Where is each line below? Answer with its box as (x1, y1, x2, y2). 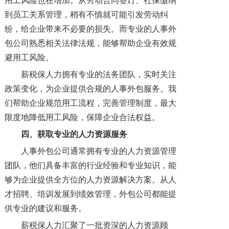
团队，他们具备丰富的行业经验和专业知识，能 (5, 161, 177, 170)
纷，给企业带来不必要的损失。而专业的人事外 (5, 24, 177, 33)
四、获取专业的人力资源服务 (21, 129, 128, 139)
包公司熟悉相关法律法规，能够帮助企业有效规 (5, 38, 177, 48)
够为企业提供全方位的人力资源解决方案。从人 (5, 175, 177, 184)
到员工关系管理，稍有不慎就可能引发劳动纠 (5, 10, 169, 19)
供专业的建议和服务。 (5, 203, 87, 213)
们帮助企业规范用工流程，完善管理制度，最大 (5, 98, 177, 107)
